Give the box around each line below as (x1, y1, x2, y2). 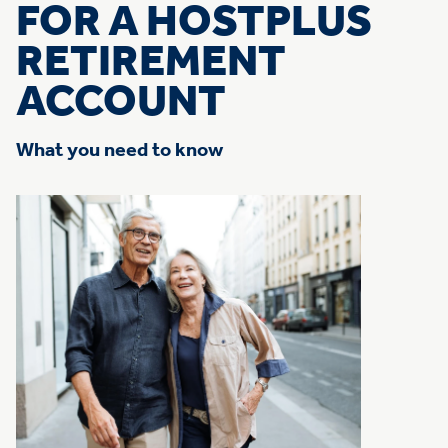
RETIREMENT (16, 40, 286, 85)
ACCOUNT (16, 80, 226, 125)
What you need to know (16, 140, 223, 161)
